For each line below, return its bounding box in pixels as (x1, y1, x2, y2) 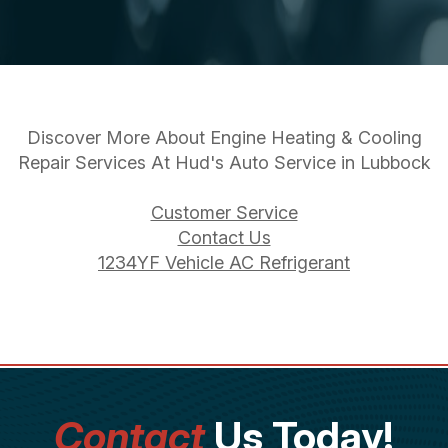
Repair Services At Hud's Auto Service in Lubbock (17, 151, 431, 173)
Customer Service (150, 201, 298, 223)
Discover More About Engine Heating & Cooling (26, 126, 422, 148)
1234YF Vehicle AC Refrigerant (98, 251, 350, 273)
